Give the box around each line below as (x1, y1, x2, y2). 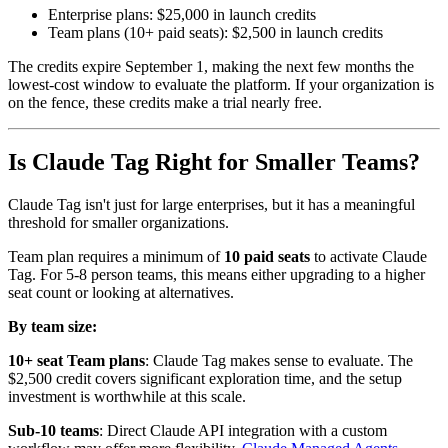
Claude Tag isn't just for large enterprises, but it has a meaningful (8, 196, 415, 214)
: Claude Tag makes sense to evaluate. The (145, 352, 413, 370)
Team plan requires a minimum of (8, 248, 224, 266)
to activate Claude (310, 248, 427, 266)
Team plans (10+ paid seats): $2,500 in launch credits (48, 23, 383, 41)
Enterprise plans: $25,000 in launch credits (48, 5, 316, 23)
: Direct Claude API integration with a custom (99, 422, 387, 440)
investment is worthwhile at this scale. (8, 388, 246, 406)
